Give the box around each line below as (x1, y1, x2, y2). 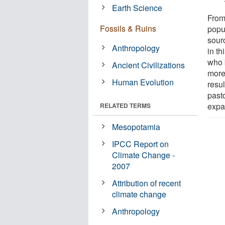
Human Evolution (112, 76, 174, 88)
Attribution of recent (112, 177, 181, 189)
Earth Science (112, 2, 163, 14)
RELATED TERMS (100, 100, 151, 110)
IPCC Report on (112, 138, 169, 150)
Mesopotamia (112, 121, 161, 133)
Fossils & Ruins (100, 22, 156, 34)
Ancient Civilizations (112, 59, 185, 71)
